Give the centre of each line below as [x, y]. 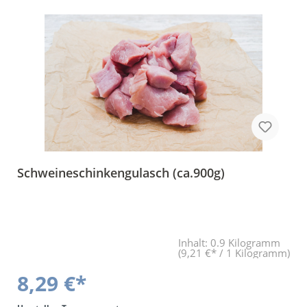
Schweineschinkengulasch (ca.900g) [121, 172]
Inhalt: [194, 242]
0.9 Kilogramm [245, 242]
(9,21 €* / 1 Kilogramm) [234, 253]
